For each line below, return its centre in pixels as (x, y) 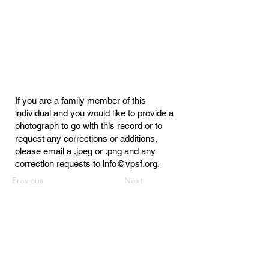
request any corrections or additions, (87, 138)
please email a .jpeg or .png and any (85, 151)
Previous (28, 180)
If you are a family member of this (80, 101)
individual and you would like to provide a (94, 113)
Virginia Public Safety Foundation (80, 246)
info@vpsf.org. (131, 164)
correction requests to (59, 164)
